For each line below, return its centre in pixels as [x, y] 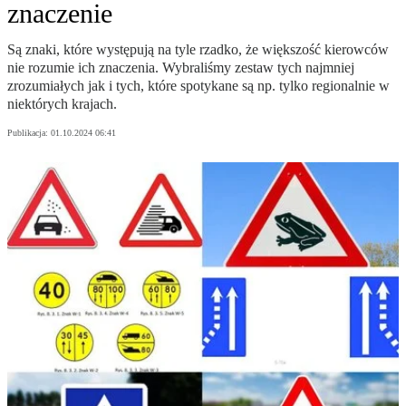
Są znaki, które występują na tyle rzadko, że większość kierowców [198, 50]
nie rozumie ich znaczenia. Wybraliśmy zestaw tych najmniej [181, 68]
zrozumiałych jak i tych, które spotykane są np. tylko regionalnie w [198, 86]
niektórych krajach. [62, 104]
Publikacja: [29, 133]
